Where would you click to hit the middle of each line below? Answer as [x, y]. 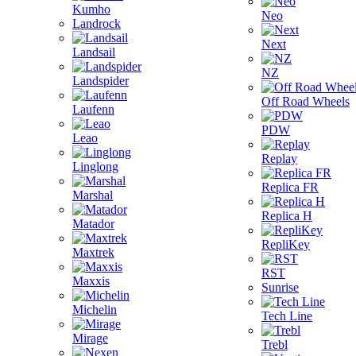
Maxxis [91, 281]
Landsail [94, 52]
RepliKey [286, 244]
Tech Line [287, 316]
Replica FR [290, 187]
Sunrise [280, 287]
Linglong [95, 166]
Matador [93, 224]
